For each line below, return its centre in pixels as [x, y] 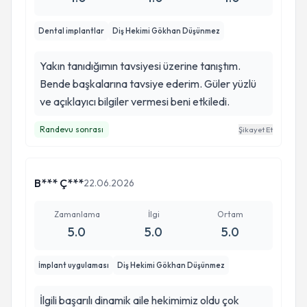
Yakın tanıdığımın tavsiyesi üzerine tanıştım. [140, 66]
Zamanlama [77, 214]
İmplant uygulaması [74, 265]
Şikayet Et [256, 130]
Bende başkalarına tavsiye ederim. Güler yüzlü [148, 84]
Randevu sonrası [72, 129]
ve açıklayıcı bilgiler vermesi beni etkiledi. [135, 101]
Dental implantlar [71, 31]
